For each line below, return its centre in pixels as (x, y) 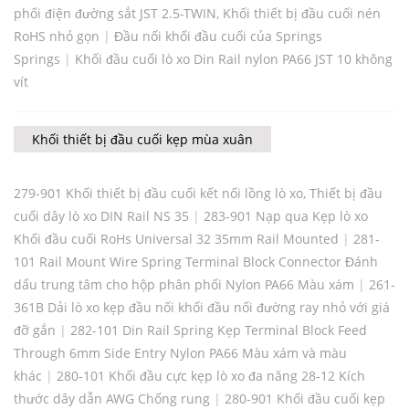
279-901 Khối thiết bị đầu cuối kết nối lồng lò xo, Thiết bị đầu (198, 194)
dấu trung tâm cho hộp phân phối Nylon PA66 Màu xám (184, 285)
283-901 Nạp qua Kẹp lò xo (286, 216)
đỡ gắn (35, 330)
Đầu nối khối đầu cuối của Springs (218, 37)
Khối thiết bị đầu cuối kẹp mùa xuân (142, 140)
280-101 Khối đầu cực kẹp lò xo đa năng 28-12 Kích (211, 376)
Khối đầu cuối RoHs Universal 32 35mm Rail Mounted (176, 239)
